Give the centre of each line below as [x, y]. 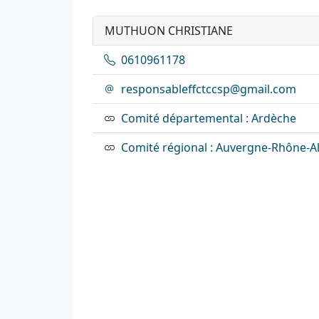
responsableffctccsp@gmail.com [209, 89]
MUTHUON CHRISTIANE [169, 30]
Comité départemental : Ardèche [209, 118]
